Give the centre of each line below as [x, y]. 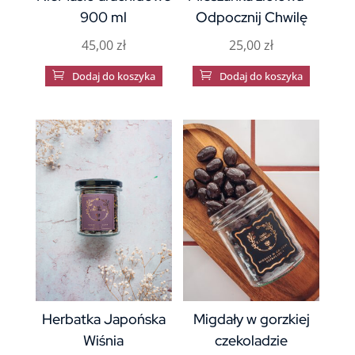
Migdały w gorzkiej [251, 319]
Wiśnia [104, 340]
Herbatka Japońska [103, 319]
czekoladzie [252, 340]
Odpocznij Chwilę [251, 17]
